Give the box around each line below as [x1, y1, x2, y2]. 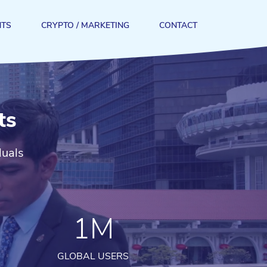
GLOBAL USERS [57, 250, 129, 263]
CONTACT [159, 20, 197, 31]
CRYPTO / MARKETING [41, 20, 129, 31]
